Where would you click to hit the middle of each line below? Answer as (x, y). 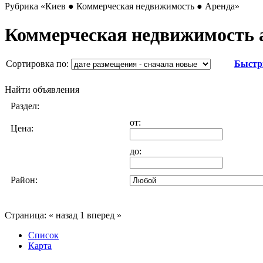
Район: (24, 180)
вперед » (104, 215)
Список (43, 235)
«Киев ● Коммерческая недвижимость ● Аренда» (140, 6)
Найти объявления (42, 89)
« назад (63, 215)
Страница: (26, 215)
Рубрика (23, 6)
